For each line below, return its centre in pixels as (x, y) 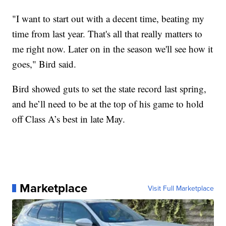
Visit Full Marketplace (181, 188)
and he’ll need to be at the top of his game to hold (108, 103)
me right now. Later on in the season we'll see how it (113, 48)
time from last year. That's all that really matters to (107, 33)
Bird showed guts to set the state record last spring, (109, 88)
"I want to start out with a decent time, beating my (108, 18)
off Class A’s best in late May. (69, 119)
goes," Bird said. (44, 64)
